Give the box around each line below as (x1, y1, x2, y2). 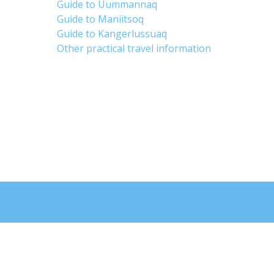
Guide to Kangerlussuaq (57, 27, 168, 40)
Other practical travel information (57, 42, 212, 55)
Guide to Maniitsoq (57, 12, 144, 26)
